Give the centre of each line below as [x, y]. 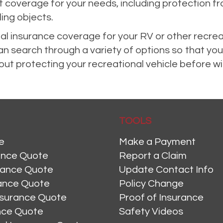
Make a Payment [157, 142]
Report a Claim [153, 156]
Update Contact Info [166, 170]
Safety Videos [151, 212]
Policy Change [151, 184]
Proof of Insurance [161, 198]
